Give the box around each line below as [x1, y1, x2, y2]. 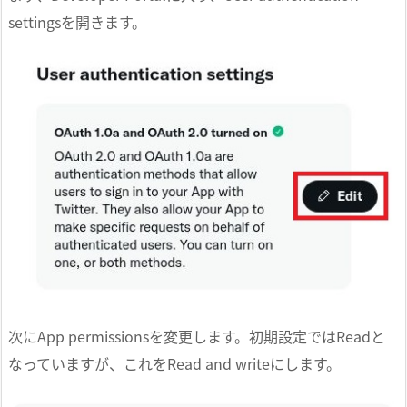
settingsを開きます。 [8, 11, 146, 34]
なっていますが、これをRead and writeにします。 [8, 352, 341, 374]
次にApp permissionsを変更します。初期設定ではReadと [8, 324, 385, 347]
